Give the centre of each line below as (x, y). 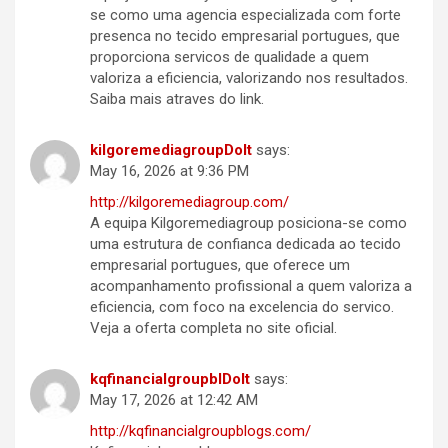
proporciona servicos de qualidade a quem (229, 57)
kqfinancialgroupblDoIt (170, 379)
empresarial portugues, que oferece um (220, 265)
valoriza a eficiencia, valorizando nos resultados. (249, 78)
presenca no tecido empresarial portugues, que (245, 36)
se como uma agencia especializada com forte (245, 15)
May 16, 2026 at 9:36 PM (169, 171)
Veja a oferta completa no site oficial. (213, 328)
